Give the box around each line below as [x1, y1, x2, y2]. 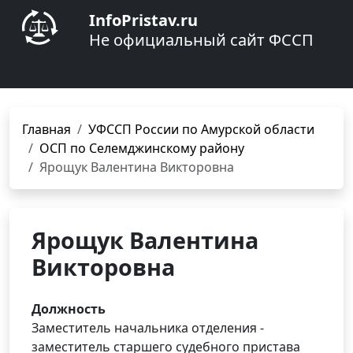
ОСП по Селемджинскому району [39, 139, 244, 157]
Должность [32, 300, 106, 318]
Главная [22, 121, 71, 138]
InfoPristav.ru [89, 9, 198, 31]
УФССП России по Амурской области [88, 121, 314, 138]
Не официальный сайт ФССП [89, 29, 314, 50]
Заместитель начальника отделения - [32, 319, 264, 336]
